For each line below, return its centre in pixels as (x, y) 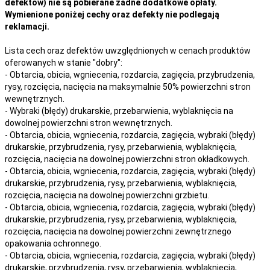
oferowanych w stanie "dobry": (64, 62)
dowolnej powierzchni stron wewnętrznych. (89, 123)
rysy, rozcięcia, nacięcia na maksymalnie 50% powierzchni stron (128, 86)
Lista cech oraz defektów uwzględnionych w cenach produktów (128, 50)
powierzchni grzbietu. (168, 195)
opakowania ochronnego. (53, 243)
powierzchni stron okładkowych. (188, 159)
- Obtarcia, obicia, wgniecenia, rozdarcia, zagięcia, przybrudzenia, (130, 74)
